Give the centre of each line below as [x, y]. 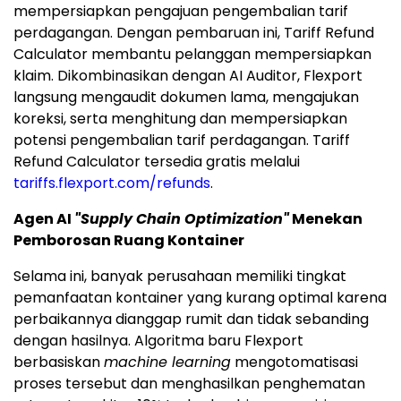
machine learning [167, 362]
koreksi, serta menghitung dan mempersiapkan [180, 118]
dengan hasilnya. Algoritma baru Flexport [158, 340]
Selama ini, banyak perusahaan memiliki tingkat [180, 276]
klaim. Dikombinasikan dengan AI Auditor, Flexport [188, 75]
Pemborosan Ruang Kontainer [129, 240]
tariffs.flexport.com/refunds [112, 183]
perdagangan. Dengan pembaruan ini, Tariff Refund [194, 32]
